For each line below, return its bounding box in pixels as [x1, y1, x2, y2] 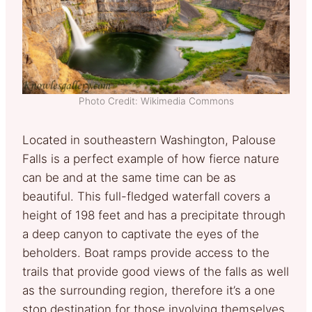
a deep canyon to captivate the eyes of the [22, 226, 259, 241]
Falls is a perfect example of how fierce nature [22, 151, 279, 166]
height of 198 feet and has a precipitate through [22, 208, 286, 222]
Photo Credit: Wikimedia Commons [78, 95, 234, 107]
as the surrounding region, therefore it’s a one [22, 283, 275, 297]
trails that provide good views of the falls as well [22, 264, 289, 279]
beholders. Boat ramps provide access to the [22, 245, 270, 260]
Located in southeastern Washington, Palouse [22, 132, 276, 147]
